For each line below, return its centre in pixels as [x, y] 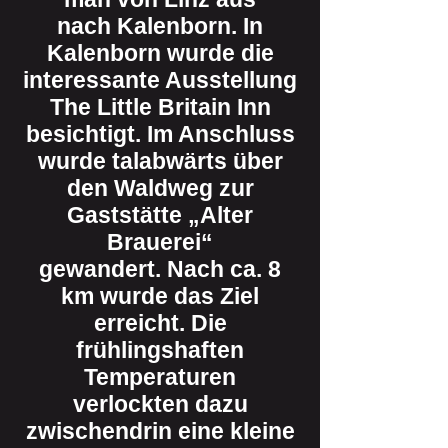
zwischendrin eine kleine [160, 431]
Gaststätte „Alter [160, 215]
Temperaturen [160, 377]
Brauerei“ [160, 242]
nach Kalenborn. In [160, 26]
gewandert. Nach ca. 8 [160, 269]
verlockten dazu [160, 404]
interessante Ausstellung [160, 80]
